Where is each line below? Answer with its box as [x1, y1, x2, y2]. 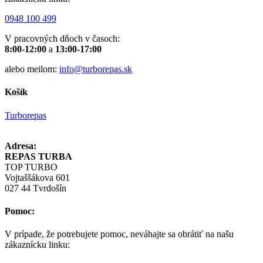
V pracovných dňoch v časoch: [5, 33, 120, 44]
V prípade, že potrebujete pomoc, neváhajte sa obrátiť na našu [5, 229, 234, 240]
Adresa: [5, 140, 36, 151]
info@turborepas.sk [59, 64, 132, 75]
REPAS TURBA [5, 151, 72, 161]
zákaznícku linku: [5, 240, 70, 250]
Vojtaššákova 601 [5, 172, 70, 183]
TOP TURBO [5, 161, 58, 172]
